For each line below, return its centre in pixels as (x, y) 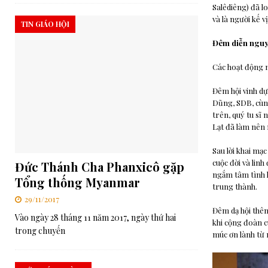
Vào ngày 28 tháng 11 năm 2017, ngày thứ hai (95, 217)
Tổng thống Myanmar (77, 182)
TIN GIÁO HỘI (45, 24)
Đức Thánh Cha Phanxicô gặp (100, 166)
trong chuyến (40, 230)
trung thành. (234, 187)
